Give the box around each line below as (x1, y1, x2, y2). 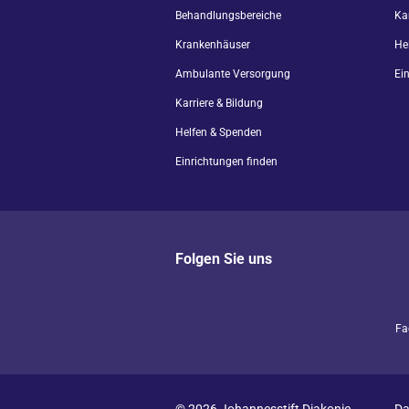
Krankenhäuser (175, 38, 250, 51)
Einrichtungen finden (175, 155, 278, 168)
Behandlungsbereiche (175, 9, 281, 22)
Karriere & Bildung (175, 97, 263, 110)
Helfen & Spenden (175, 126, 262, 139)
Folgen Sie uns (175, 250, 272, 267)
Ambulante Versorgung (175, 68, 290, 80)
